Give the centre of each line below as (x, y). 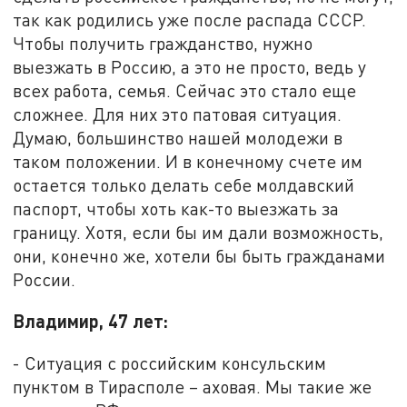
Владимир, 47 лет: (91, 321)
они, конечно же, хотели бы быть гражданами (199, 255)
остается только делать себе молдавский (184, 184)
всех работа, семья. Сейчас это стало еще (185, 90)
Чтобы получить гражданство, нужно (163, 43)
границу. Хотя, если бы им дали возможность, (199, 232)
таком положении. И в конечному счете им (188, 161)
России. (45, 279)
